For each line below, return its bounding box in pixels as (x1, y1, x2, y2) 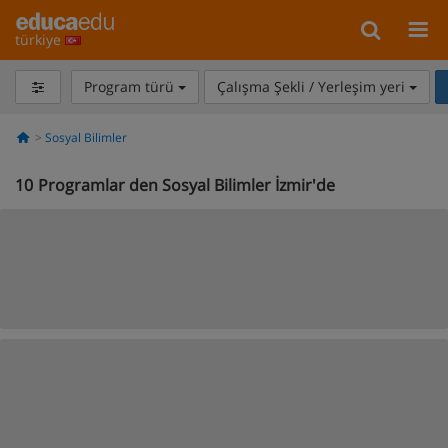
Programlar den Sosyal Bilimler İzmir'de (38, 174, 335, 196)
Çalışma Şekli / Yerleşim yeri (216, 77, 409, 96)
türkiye (15, 30, 65, 49)
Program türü (83, 77, 178, 96)
